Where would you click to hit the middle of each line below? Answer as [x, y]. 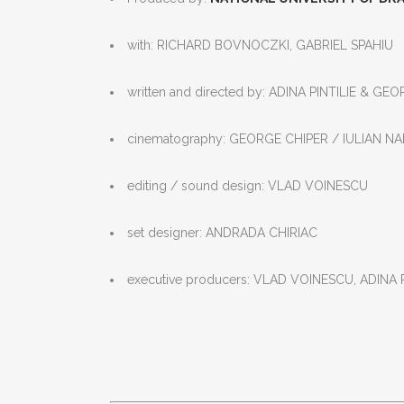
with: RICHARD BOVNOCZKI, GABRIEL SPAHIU [260, 45]
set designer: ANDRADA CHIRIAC [222, 233]
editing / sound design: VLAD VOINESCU [248, 186]
